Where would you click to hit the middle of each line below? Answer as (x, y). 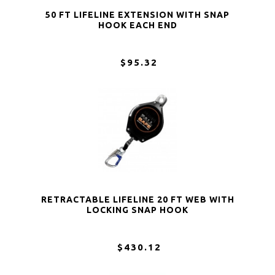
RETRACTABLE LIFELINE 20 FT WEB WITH (137, 200)
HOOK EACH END (137, 25)
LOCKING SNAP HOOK (137, 210)
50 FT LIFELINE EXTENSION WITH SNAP (137, 15)
